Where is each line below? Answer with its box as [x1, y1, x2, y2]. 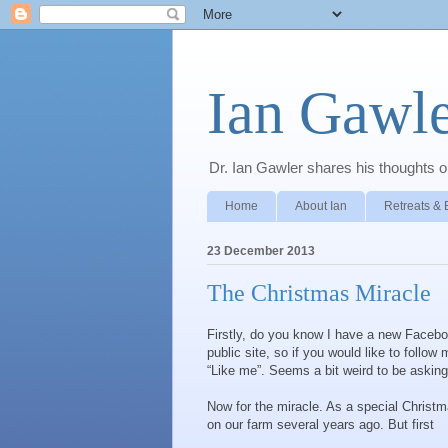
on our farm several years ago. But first [207, 417, 434, 433]
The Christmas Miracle [207, 279, 431, 306]
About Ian [295, 198, 347, 213]
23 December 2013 [207, 243, 315, 258]
